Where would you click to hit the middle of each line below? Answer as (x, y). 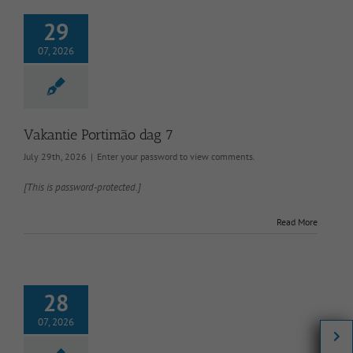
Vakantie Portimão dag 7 (98, 134)
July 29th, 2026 (55, 156)
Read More (297, 221)
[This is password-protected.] (82, 187)
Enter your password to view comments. (176, 156)
